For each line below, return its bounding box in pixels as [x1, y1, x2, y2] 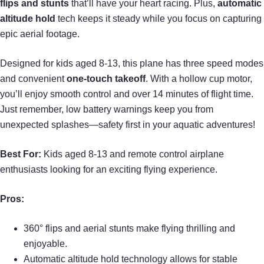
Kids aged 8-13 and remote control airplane [41, 148, 224, 159]
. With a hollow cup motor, [146, 73, 252, 84]
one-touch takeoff [67, 73, 146, 84]
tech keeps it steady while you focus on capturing [55, 13, 262, 24]
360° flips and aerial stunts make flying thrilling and [24, 223, 235, 233]
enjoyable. [24, 238, 67, 249]
